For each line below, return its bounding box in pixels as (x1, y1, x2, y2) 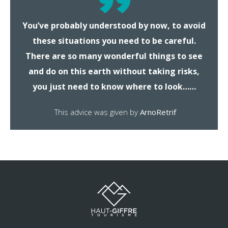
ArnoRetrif (139, 107, 176, 118)
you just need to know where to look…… (32, 81, 196, 93)
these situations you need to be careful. (32, 35, 196, 47)
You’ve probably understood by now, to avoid (22, 20, 206, 32)
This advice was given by (52, 107, 140, 118)
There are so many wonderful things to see (25, 50, 203, 62)
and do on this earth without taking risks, (28, 66, 199, 77)
